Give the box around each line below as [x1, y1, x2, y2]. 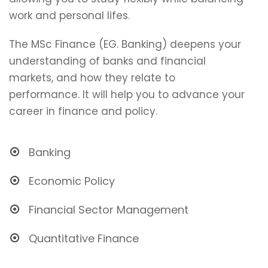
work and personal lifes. [9, 8, 130, 23]
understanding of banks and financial [9, 53, 206, 68]
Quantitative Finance [29, 230, 139, 246]
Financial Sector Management [29, 202, 188, 217]
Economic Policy [29, 173, 115, 188]
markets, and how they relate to [9, 70, 175, 85]
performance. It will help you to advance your [9, 87, 245, 102]
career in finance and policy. [9, 103, 157, 118]
